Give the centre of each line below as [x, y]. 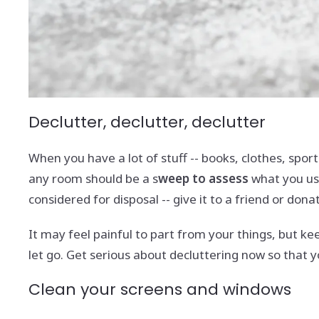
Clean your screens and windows [160, 289]
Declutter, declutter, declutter [147, 122]
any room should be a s [93, 178]
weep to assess [203, 178]
